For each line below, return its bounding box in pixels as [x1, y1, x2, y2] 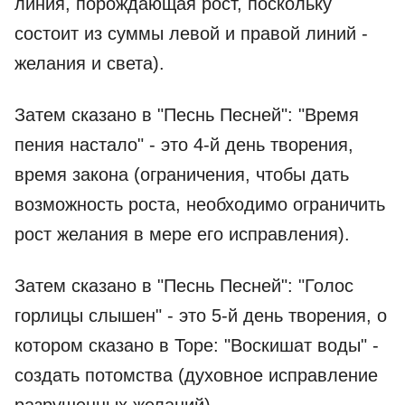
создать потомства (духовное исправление [14, 365, 378, 385]
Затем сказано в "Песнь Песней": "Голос [14, 276, 353, 296]
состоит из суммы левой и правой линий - [14, 24, 368, 43]
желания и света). [14, 53, 165, 73]
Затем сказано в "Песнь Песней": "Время [14, 105, 359, 125]
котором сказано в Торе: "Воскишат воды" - [14, 335, 379, 355]
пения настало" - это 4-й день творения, [14, 135, 353, 155]
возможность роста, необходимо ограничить [14, 194, 385, 214]
